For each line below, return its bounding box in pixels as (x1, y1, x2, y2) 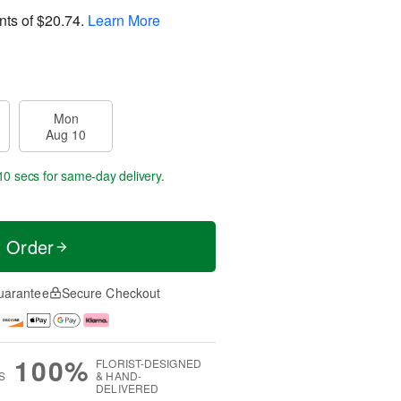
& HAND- (96, 368, 141, 384)
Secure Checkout (61, 284, 161, 302)
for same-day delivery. (39, 166, 165, 184)
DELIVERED (96, 380, 159, 397)
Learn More (88, 9, 160, 30)
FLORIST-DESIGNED (96, 355, 201, 371)
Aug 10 (46, 125, 86, 143)
